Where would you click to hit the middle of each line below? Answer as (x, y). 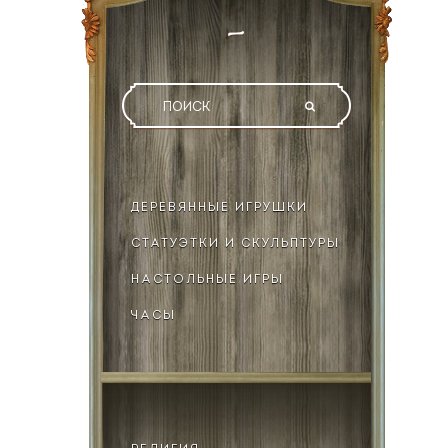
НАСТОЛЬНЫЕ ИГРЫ (207, 280)
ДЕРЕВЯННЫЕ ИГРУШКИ (219, 208)
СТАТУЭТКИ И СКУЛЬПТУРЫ (235, 244)
